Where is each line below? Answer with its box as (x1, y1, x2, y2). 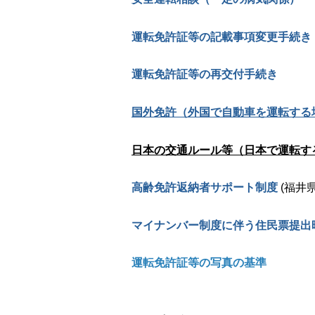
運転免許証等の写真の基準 (131, 257, 266, 269)
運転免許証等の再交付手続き (131, 68, 278, 81)
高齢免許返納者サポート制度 (131, 181, 278, 194)
